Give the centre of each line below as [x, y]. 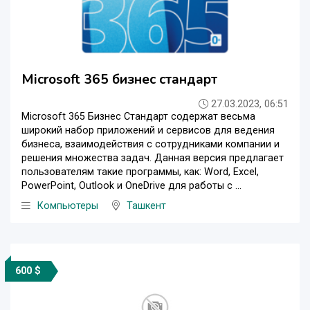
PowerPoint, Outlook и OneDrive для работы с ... [131, 186]
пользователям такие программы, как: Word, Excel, [140, 172]
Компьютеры [68, 206]
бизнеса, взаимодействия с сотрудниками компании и [151, 145]
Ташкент [146, 206]
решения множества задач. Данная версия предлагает [153, 158]
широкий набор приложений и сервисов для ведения [148, 131]
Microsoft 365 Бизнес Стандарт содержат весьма [138, 117]
